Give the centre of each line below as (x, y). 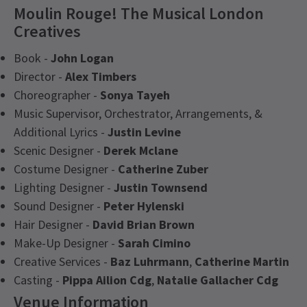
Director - (39, 77)
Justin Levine (144, 132)
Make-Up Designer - (66, 243)
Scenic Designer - (59, 151)
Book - (32, 58)
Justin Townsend (161, 188)
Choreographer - (57, 95)
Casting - (38, 280)
